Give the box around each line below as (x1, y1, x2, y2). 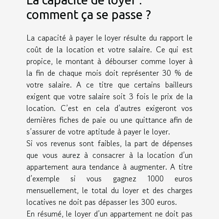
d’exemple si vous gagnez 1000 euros (26, 172, 193, 184)
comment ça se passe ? (26, 7, 151, 22)
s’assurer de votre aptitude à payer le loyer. (26, 125, 170, 137)
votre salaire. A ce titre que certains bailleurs (26, 78, 193, 90)
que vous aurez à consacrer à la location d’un (26, 149, 193, 161)
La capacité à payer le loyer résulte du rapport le (26, 31, 193, 44)
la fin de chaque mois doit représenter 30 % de (26, 66, 193, 79)
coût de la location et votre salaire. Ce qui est (26, 43, 193, 55)
